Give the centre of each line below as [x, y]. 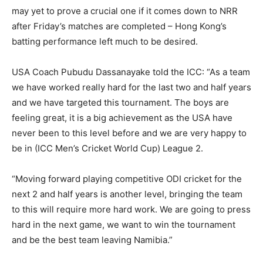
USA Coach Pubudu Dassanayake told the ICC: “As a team [131, 72]
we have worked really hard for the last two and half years [131, 87]
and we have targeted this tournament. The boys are [120, 102]
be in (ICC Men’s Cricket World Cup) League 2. [107, 148]
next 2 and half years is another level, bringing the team [127, 194]
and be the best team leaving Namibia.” [92, 240]
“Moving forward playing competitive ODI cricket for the [127, 178]
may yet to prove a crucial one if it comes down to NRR [125, 11]
